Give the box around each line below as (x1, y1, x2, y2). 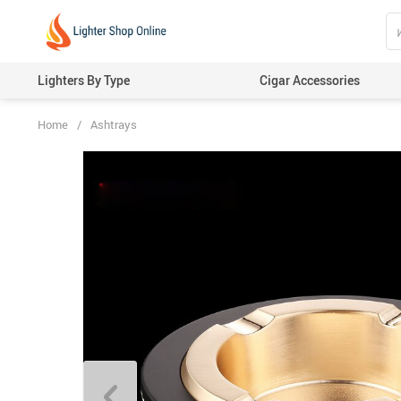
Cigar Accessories (260, 72, 360, 89)
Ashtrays (90, 116, 137, 132)
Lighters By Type (38, 72, 130, 89)
